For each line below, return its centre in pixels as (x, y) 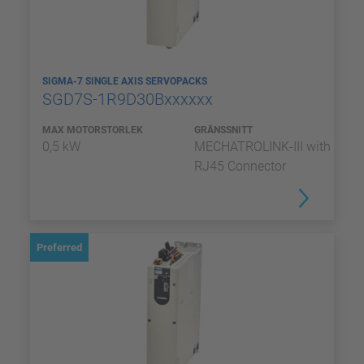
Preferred (59, 247)
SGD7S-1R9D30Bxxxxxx (130, 99)
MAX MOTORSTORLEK (93, 130)
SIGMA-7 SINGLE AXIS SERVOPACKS (126, 81)
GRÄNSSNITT (223, 130)
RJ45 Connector (240, 166)
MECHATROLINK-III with (262, 147)
